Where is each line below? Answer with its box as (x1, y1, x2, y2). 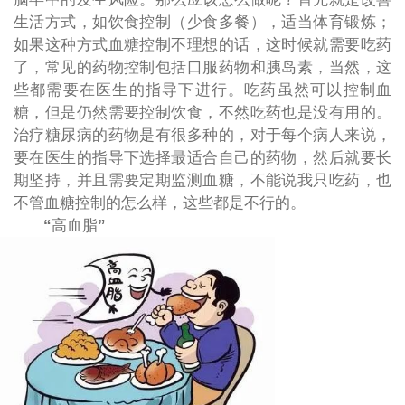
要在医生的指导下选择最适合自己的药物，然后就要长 (13, 148, 392, 166)
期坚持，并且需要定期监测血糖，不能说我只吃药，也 (13, 171, 392, 189)
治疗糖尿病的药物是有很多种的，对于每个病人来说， (13, 126, 392, 144)
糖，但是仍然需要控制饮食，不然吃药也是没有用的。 (13, 103, 392, 121)
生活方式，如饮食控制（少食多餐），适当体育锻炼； (13, 13, 392, 31)
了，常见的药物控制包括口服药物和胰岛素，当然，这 (13, 58, 392, 76)
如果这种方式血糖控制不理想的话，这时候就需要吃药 (13, 35, 392, 53)
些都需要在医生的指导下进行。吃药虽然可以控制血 (13, 80, 392, 99)
